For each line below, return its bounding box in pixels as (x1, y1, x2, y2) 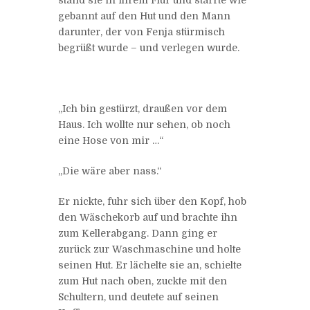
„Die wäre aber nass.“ (58, 165, 161, 176)
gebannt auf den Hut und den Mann (58, 10, 230, 21)
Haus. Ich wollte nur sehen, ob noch (58, 118, 230, 130)
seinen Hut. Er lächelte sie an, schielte (58, 259, 241, 271)
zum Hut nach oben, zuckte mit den (58, 275, 227, 286)
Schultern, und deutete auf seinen (58, 291, 219, 302)
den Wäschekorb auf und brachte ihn (58, 211, 237, 223)
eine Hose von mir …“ (58, 134, 163, 146)
